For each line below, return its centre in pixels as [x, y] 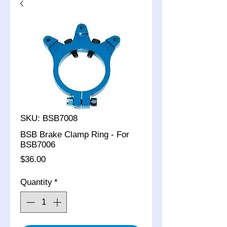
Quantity [36, 182]
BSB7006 [38, 145]
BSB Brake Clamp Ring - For [75, 135]
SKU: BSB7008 [49, 118]
